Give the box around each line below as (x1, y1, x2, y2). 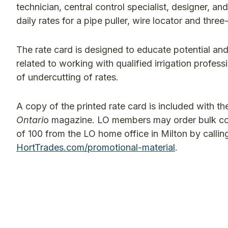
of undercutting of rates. (16, 72, 119, 82)
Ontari (16, 115, 43, 125)
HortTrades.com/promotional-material (16, 142, 175, 153)
